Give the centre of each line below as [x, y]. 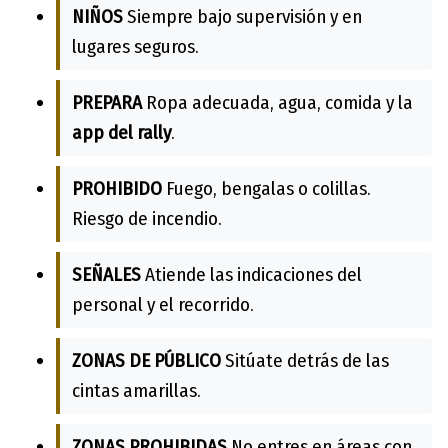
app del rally [121, 132]
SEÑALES [106, 274]
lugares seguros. [135, 46]
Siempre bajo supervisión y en [242, 16]
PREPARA [107, 102]
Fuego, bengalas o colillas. [266, 188]
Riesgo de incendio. [147, 218]
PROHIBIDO [117, 188]
